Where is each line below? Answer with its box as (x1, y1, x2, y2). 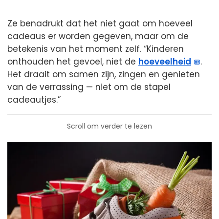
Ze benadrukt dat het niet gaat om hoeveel (7, 17, 193, 29)
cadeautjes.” (7, 93, 61, 106)
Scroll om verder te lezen (67, 121, 152, 131)
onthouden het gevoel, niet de (7, 55, 138, 67)
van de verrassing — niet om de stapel (7, 81, 171, 93)
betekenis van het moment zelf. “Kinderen (7, 43, 184, 55)
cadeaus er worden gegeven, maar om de (7, 30, 189, 42)
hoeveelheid (138, 55, 191, 67)
